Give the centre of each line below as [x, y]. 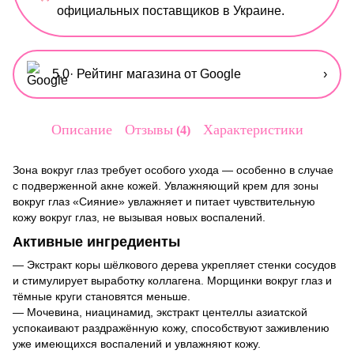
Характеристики [253, 130]
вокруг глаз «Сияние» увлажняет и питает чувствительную [164, 201]
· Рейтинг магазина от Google [155, 73]
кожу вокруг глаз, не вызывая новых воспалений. [139, 217]
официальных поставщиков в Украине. [171, 10]
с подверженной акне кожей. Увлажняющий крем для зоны [166, 185]
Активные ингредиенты [96, 241]
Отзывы [149, 130]
